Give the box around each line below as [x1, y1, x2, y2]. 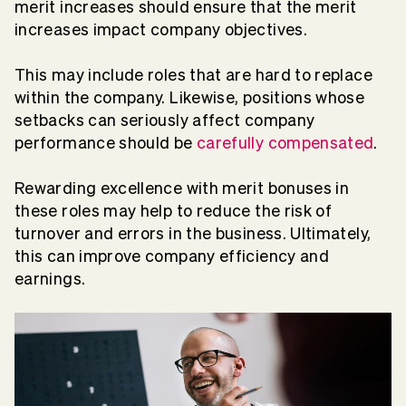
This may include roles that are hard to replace [14, 66, 372, 84]
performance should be [14, 134, 197, 152]
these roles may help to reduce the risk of [14, 202, 333, 220]
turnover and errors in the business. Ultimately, [14, 225, 372, 243]
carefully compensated [196, 134, 374, 152]
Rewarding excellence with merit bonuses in [14, 179, 350, 198]
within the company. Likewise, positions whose [14, 89, 365, 107]
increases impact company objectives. [14, 21, 312, 39]
